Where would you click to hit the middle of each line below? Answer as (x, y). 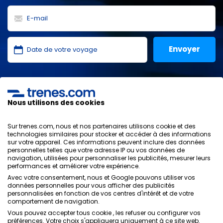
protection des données (61, 92)
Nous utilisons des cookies (56, 103)
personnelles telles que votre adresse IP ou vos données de (96, 150)
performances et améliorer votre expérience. (74, 166)
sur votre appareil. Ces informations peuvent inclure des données (106, 142)
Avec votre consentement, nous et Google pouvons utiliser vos (101, 177)
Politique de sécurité (180, 175)
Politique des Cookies (178, 165)
